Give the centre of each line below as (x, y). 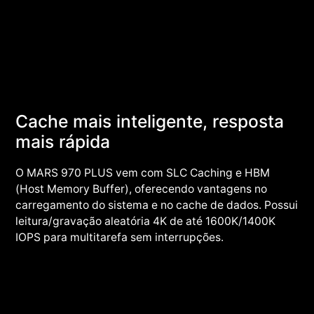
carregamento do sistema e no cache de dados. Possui (157, 205)
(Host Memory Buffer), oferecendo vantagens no (142, 189)
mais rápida (63, 141)
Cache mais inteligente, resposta (150, 121)
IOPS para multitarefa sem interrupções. (120, 237)
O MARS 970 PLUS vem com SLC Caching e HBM (143, 172)
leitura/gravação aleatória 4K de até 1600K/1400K (146, 221)
